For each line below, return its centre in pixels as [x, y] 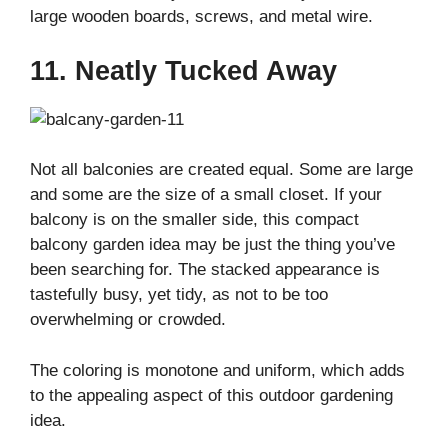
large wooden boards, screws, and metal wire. [201, 17]
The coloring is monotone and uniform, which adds [217, 370]
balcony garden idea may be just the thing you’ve [212, 245]
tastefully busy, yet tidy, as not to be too [179, 295]
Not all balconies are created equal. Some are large [221, 170]
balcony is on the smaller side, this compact [194, 220]
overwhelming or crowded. [128, 320]
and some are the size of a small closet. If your [206, 195]
